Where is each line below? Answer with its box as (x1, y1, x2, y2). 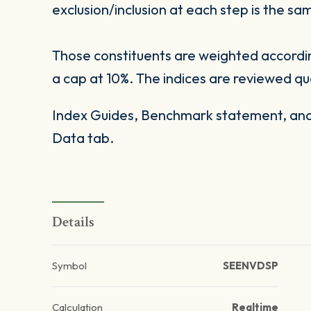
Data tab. (52, 129, 114, 147)
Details (52, 212, 95, 232)
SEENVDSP (222, 259, 278, 273)
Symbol (52, 259, 87, 273)
